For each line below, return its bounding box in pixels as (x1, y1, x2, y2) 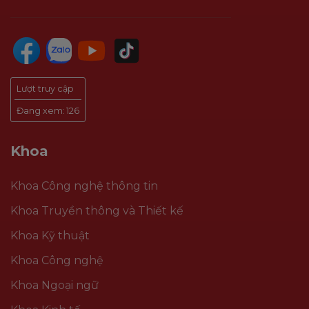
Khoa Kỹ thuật (10, 229, 90, 243)
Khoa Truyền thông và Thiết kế (10, 204, 183, 218)
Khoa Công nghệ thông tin (10, 179, 158, 193)
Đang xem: (16, 105, 65, 116)
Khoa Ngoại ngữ (10, 279, 99, 292)
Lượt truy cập (16, 83, 74, 94)
